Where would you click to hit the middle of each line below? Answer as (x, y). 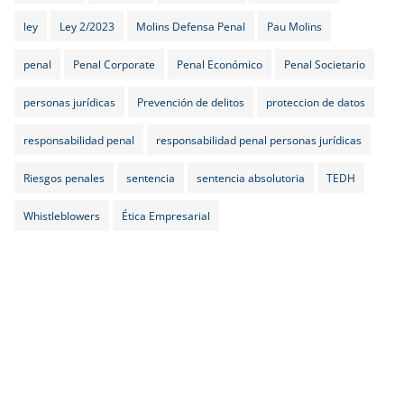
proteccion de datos (316, 101)
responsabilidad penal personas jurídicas (259, 139)
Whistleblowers (62, 215)
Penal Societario (325, 64)
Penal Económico (220, 64)
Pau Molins (294, 26)
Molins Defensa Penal (191, 26)
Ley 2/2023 (87, 26)
